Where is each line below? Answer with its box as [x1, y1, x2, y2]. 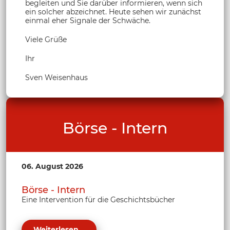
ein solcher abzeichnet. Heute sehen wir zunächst [25, 7, 201, 17]
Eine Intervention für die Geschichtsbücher [22, 195, 175, 204]
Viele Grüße [25, 35, 67, 45]
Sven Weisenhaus [25, 73, 88, 83]
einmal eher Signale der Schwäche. [25, 16, 150, 26]
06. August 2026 [22, 162, 83, 171]
